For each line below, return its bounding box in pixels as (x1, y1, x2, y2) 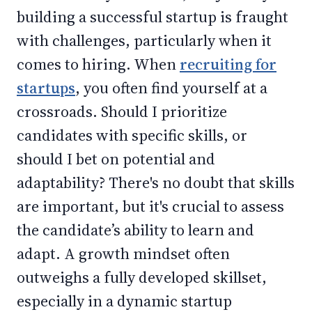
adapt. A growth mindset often (17, 243, 230, 264)
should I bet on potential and (17, 148, 215, 169)
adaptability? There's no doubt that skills (17, 172, 295, 193)
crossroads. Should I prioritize (17, 101, 227, 122)
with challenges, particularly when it (17, 30, 272, 51)
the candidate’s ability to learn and (17, 219, 254, 240)
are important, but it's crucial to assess (17, 196, 284, 217)
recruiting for (180, 54, 276, 75)
